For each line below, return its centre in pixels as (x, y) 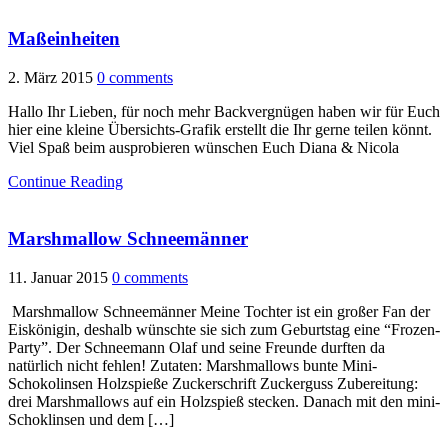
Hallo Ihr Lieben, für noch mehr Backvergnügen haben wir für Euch (224, 112)
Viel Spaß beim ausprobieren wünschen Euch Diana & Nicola (203, 148)
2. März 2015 (50, 78)
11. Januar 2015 (58, 277)
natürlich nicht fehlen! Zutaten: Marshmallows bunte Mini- (192, 365)
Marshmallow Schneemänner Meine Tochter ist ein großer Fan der (219, 311)
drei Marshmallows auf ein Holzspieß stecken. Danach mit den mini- (224, 401)
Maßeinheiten (64, 39)
